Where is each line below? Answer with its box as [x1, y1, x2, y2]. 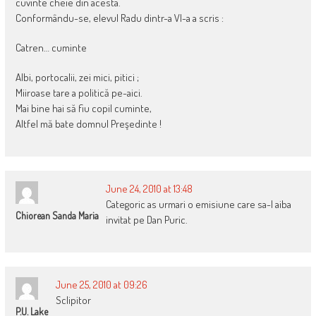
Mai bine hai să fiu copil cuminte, [15, 101, 152, 115]
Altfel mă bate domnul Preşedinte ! [15, 116, 162, 130]
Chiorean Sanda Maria [15, 209, 99, 221]
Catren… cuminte [15, 40, 87, 54]
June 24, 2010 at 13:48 [105, 181, 193, 195]
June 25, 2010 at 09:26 [55, 277, 147, 291]
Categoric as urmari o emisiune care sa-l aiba [105, 197, 291, 211]
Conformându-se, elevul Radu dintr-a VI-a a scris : [15, 11, 224, 25]
